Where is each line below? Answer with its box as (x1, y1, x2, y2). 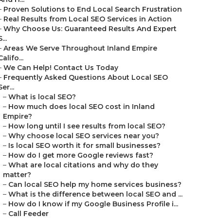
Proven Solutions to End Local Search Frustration (3, 5, 182, 14)
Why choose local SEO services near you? (8, 131, 159, 140)
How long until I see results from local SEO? (8, 122, 165, 130)
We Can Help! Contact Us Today (3, 63, 118, 72)
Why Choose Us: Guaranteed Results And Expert (3, 24, 177, 33)
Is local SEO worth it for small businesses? (8, 141, 161, 150)
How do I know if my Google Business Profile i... (8, 200, 178, 208)
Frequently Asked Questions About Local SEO (3, 73, 168, 82)
